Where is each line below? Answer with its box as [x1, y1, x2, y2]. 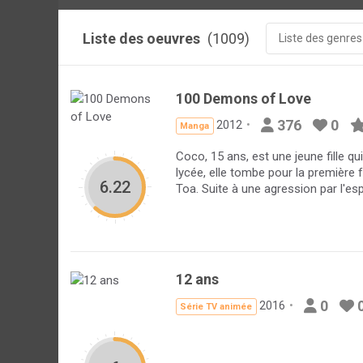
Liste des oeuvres [83, 30, 203, 47]
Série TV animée [180, 301, 253, 312]
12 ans [176, 271, 219, 288]
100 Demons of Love [176, 90, 311, 107]
